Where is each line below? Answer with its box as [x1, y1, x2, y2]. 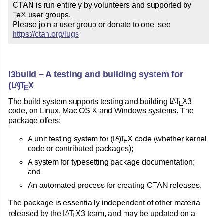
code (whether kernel [132, 135, 207, 143]
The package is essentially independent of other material [8, 199, 202, 207]
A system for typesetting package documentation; [28, 158, 195, 167]
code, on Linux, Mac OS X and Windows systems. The [8, 107, 194, 115]
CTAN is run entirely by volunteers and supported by [12, 1, 191, 10]
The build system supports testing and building [8, 97, 170, 106]
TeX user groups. [12, 11, 71, 19]
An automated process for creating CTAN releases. [28, 181, 202, 190]
